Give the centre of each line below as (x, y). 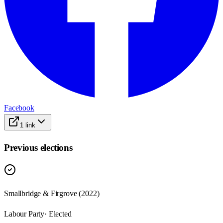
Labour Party (24, 214)
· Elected (58, 214)
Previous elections (38, 147)
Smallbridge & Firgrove (41, 194)
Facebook (19, 108)
